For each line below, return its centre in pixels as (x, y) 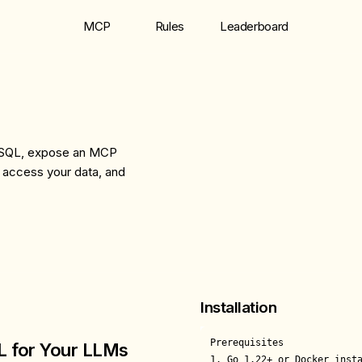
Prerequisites (247, 343)
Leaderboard (254, 26)
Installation (239, 307)
